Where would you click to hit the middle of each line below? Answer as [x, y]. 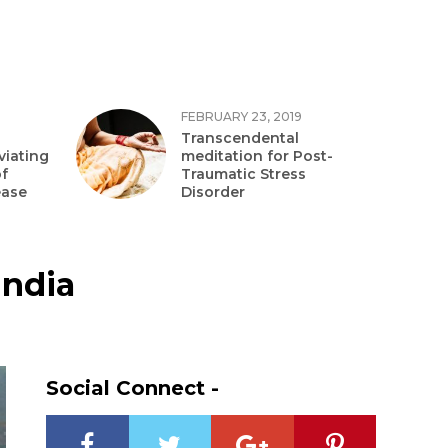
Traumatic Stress [243, 174]
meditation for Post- [257, 156]
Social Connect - [132, 387]
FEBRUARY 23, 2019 [241, 116]
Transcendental [240, 138]
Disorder [213, 192]
